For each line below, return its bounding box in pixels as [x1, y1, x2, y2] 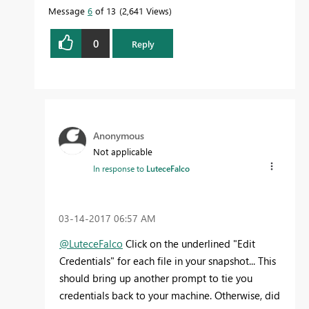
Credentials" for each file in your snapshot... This [59, 253, 276, 268]
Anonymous [93, 129, 144, 143]
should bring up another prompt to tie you [59, 270, 252, 285]
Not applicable [93, 146, 152, 158]
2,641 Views [122, 5, 169, 17]
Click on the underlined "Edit [123, 236, 255, 250]
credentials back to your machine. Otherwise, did [59, 288, 280, 302]
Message [48, 5, 88, 17]
